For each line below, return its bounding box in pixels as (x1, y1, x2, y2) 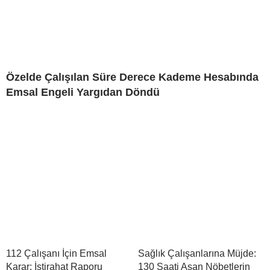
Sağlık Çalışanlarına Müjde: (138, 248, 256, 259)
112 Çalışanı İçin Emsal (6, 248, 107, 259)
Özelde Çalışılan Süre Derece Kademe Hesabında (6, 71, 259, 84)
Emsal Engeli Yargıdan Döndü (6, 86, 160, 99)
